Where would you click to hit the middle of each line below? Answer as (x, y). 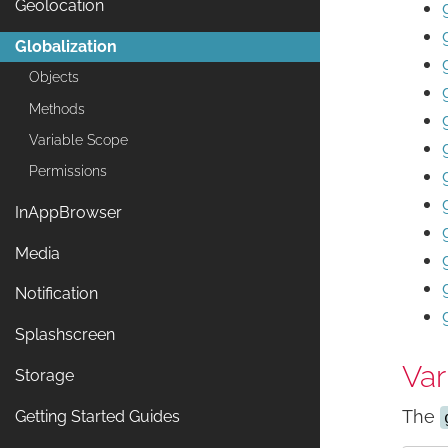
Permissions (68, 171)
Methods (57, 108)
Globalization (66, 46)
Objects (54, 77)
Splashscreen (65, 335)
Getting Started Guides (97, 416)
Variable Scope (78, 140)
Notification (56, 294)
